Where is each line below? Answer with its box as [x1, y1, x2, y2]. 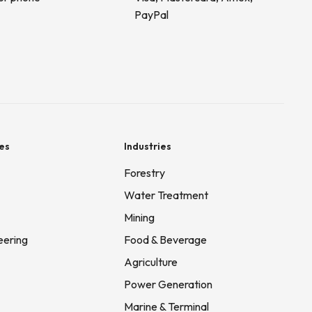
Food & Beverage [124, 233, 207, 247]
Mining [124, 210, 155, 225]
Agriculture [124, 255, 178, 270]
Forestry [124, 166, 165, 180]
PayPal [134, 8, 169, 22]
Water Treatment [124, 188, 208, 203]
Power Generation [124, 277, 212, 292]
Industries [124, 140, 171, 153]
